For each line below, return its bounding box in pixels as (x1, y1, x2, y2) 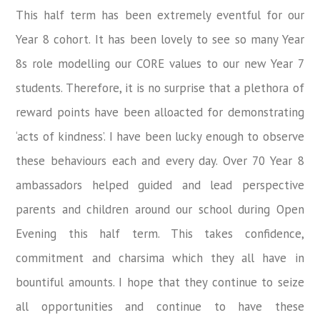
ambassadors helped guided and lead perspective (16, 176, 304, 193)
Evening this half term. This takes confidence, (16, 225, 304, 241)
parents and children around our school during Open (16, 201, 304, 217)
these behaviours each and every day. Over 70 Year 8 (16, 152, 304, 169)
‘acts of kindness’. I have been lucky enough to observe (16, 128, 304, 144)
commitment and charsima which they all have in (16, 249, 304, 266)
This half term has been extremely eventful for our (16, 6, 304, 23)
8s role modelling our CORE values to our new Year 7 (16, 55, 304, 71)
